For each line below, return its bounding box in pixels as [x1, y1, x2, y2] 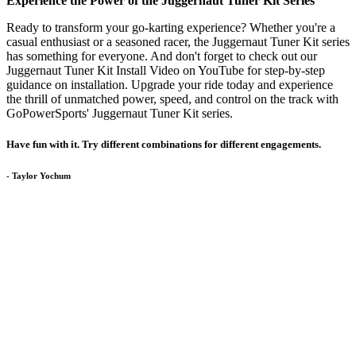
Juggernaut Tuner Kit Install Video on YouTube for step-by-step [6, 64, 325, 78]
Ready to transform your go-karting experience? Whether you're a [6, 21, 335, 35]
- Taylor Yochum [6, 171, 71, 181]
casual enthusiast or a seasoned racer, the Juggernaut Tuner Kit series [6, 35, 350, 49]
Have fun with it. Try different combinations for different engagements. [6, 138, 321, 151]
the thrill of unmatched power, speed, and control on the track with [6, 92, 339, 106]
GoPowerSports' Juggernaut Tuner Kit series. [6, 106, 233, 121]
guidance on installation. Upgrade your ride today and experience [6, 78, 333, 92]
